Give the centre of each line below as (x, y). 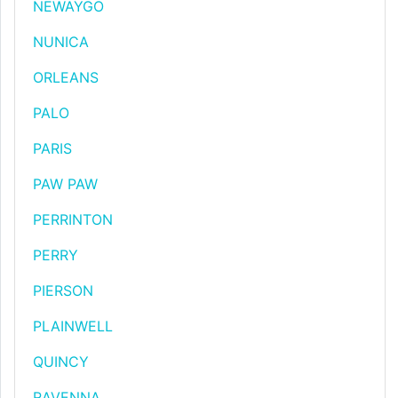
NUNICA (61, 42)
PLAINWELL (73, 326)
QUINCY (61, 362)
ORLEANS (66, 77)
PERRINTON (73, 219)
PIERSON (63, 291)
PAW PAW (65, 184)
